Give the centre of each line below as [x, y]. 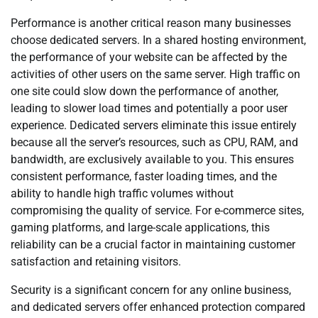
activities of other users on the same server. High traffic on [155, 74]
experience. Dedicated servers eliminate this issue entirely [154, 125]
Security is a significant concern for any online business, [151, 290]
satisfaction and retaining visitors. [96, 262]
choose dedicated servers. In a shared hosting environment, [158, 40]
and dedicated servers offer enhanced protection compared [158, 307]
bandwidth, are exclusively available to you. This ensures [152, 159]
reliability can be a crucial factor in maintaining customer [153, 245]
